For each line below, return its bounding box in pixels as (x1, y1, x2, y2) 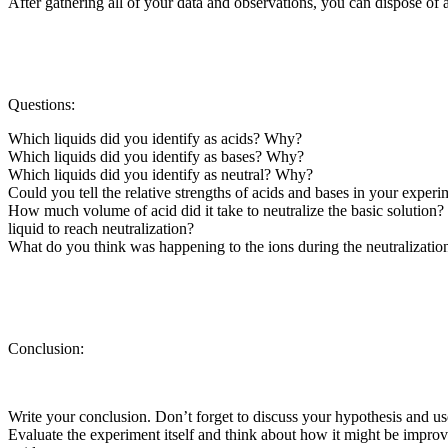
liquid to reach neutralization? (8, 219, 194, 237)
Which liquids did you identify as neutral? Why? (8, 165, 313, 183)
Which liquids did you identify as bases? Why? (8, 147, 304, 165)
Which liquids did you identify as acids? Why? (8, 129, 302, 147)
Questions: (8, 95, 75, 113)
